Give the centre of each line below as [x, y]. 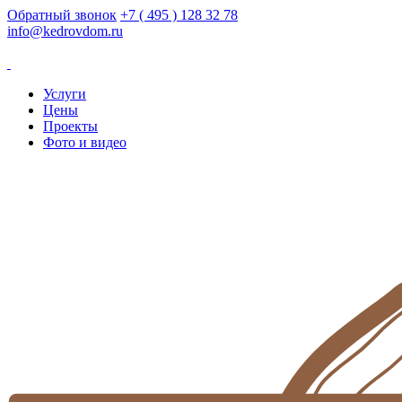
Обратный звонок [62, 15]
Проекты [70, 126]
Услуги [65, 94]
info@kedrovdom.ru [65, 31]
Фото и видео [85, 142]
